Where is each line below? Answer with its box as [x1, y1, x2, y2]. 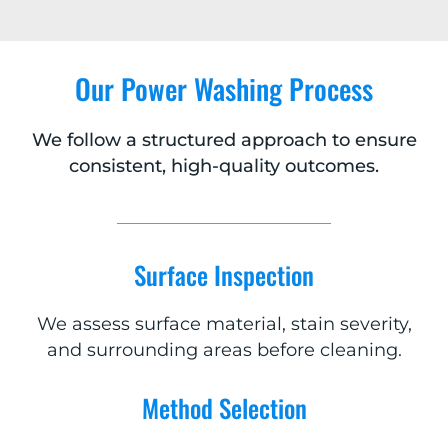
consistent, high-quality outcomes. [69, 155, 379, 178]
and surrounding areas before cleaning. [46, 339, 402, 362]
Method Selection [141, 389, 307, 427]
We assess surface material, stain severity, [36, 313, 412, 336]
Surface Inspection [134, 256, 314, 294]
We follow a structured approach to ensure [31, 129, 417, 152]
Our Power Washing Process [75, 68, 373, 110]
